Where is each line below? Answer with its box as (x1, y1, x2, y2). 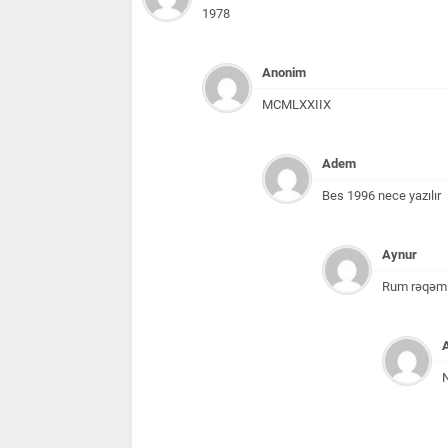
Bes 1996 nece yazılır (322, 187, 441, 203)
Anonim (262, 64, 306, 80)
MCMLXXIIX (262, 96, 331, 112)
